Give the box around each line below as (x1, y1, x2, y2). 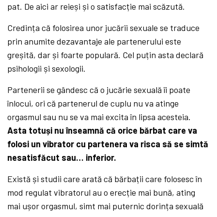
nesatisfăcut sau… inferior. (7, 152, 117, 163)
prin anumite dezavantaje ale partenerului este (7, 36, 182, 47)
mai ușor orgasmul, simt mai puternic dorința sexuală (7, 201, 204, 212)
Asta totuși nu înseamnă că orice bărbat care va (7, 125, 198, 136)
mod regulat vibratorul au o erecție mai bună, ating (7, 187, 196, 198)
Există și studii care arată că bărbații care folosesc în (7, 173, 202, 185)
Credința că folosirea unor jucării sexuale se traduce (7, 22, 200, 33)
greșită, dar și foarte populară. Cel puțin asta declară (7, 49, 204, 61)
